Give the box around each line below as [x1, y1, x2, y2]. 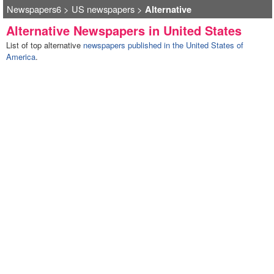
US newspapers [71, 2, 135, 15]
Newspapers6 [6, 2, 61, 15]
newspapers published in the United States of [83, 39, 243, 51]
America [6, 51, 35, 62]
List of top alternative [6, 39, 83, 51]
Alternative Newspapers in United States [6, 21, 242, 39]
